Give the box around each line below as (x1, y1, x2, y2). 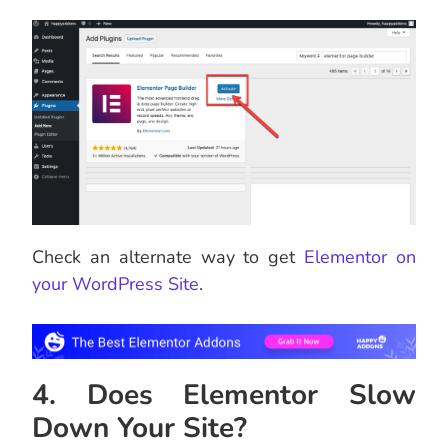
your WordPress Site (32, 272, 199, 297)
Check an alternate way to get (32, 245, 305, 270)
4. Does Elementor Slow (32, 376, 416, 415)
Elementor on (304, 245, 417, 270)
